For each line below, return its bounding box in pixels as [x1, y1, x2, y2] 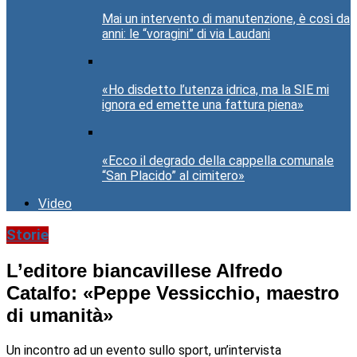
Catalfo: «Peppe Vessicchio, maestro [6, 282, 339, 304]
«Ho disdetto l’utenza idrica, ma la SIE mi [102, 82, 329, 98]
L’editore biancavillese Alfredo [6, 260, 283, 282]
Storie [6, 226, 49, 245]
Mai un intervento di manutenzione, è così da [102, 11, 350, 27]
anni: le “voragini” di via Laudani [102, 26, 270, 42]
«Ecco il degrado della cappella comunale [102, 153, 334, 169]
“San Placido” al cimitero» [102, 168, 245, 184]
